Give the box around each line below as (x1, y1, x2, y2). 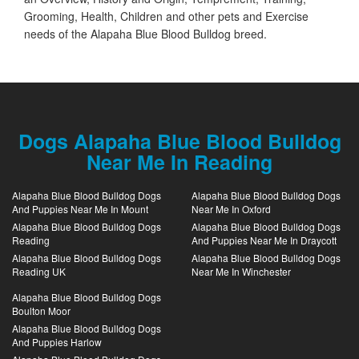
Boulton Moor (12, 303, 71, 317)
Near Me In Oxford (192, 201, 271, 216)
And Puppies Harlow (12, 334, 102, 349)
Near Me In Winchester (192, 264, 291, 278)
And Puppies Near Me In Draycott (192, 232, 337, 247)
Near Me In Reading (87, 147, 272, 176)
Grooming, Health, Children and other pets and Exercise (24, 7, 309, 24)
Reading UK (12, 264, 66, 278)
